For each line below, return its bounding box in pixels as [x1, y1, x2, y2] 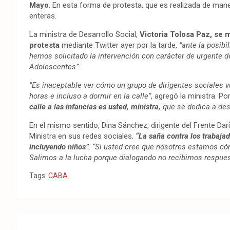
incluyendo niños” [29, 142, 89, 152]
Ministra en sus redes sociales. [29, 131, 136, 141]
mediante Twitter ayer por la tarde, [60, 41, 177, 50]
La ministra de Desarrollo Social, [29, 30, 138, 40]
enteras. [29, 11, 56, 21]
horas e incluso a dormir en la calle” [29, 91, 151, 101]
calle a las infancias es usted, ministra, [29, 102, 163, 112]
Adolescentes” [29, 62, 79, 72]
